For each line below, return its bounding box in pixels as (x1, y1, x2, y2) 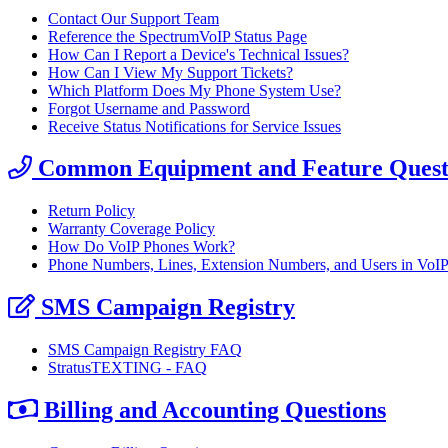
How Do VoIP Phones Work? (48, 238, 235, 256)
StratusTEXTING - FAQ (48, 359, 207, 377)
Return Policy (48, 202, 135, 220)
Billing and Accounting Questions (38, 397, 386, 424)
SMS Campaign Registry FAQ (48, 341, 242, 359)
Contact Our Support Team (48, 9, 219, 27)
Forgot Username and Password (48, 99, 250, 117)
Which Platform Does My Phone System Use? (48, 81, 341, 99)
